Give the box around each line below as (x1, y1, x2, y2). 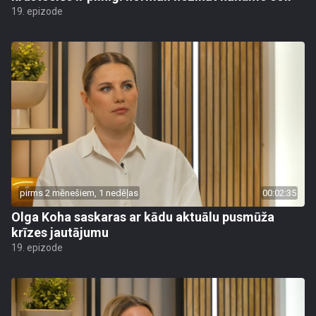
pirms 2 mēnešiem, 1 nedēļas (20, 188, 138, 198)
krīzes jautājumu (11, 225, 109, 240)
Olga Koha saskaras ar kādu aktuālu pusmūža (11, 209, 274, 224)
